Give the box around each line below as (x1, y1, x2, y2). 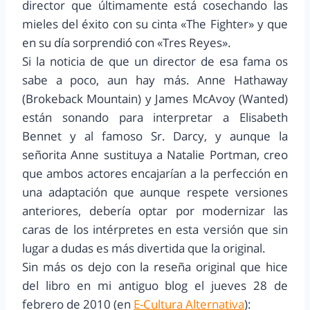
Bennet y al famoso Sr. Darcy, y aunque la (22, 128, 288, 145)
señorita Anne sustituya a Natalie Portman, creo (22, 147, 288, 163)
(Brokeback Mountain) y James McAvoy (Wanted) (22, 91, 288, 107)
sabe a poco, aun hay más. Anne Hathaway (22, 72, 288, 89)
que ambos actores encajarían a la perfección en (22, 165, 288, 182)
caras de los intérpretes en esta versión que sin (22, 221, 288, 238)
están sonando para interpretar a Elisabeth (22, 109, 288, 126)
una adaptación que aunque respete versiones (22, 184, 288, 201)
